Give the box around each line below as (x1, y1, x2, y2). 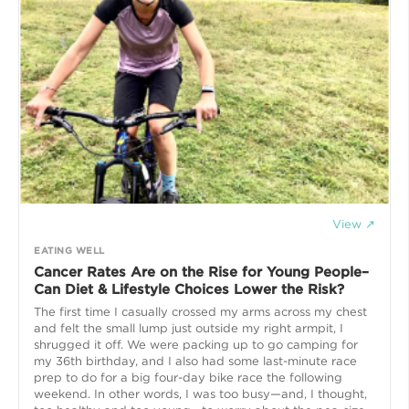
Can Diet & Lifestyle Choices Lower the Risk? (34, 280, 344, 298)
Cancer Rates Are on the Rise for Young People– (34, 263, 369, 280)
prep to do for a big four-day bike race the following (34, 370, 342, 384)
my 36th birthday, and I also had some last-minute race (34, 353, 357, 368)
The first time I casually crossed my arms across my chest (34, 304, 367, 319)
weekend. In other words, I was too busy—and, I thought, (34, 386, 367, 401)
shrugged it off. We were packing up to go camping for (34, 337, 358, 351)
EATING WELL (34, 244, 105, 256)
